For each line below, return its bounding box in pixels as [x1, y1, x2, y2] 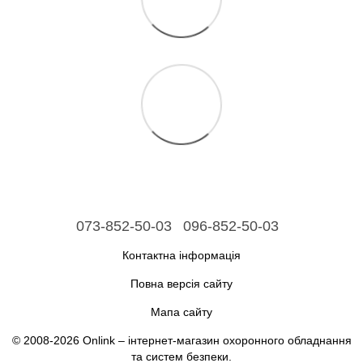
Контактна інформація [122, 248, 241, 262]
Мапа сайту [151, 305, 212, 318]
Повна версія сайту [130, 276, 233, 290]
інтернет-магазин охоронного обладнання [127, 333, 352, 347]
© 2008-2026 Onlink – [11, 333, 128, 347]
